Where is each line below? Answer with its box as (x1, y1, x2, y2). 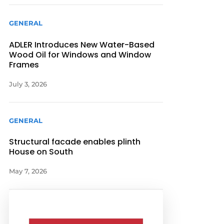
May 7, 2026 (9, 166, 47, 175)
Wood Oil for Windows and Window (9, 48, 151, 60)
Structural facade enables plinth (9, 135, 141, 147)
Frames (9, 58, 39, 70)
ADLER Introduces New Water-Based (9, 38, 155, 50)
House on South (9, 145, 73, 157)
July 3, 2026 (9, 79, 47, 88)
